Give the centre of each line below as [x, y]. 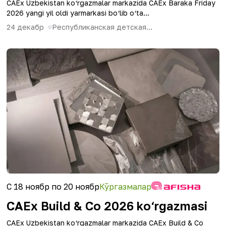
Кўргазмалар [125, 187]
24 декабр [25, 27]
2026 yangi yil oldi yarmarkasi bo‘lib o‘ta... [78, 13]
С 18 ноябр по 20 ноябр [53, 187]
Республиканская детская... [102, 27]
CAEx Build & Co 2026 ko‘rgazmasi [107, 206]
